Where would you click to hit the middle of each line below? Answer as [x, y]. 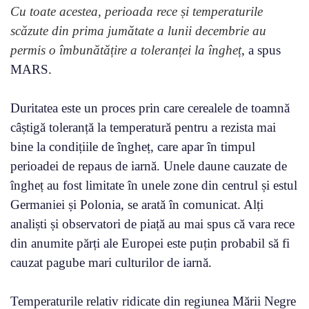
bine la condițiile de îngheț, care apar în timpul [133, 146]
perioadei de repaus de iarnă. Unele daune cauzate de [149, 166]
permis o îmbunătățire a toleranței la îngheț [126, 50]
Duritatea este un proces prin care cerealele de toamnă [150, 108]
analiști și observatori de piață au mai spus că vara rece [152, 223]
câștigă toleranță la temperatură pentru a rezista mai [143, 127]
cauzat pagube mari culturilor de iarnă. [111, 262]
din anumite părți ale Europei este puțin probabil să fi [150, 243]
